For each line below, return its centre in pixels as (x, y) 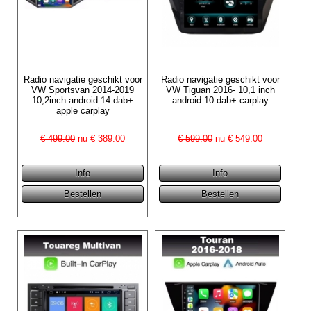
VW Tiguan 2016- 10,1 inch (220, 90)
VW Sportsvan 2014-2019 (83, 90)
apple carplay (83, 110)
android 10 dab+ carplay (220, 100)
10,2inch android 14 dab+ (83, 100)
